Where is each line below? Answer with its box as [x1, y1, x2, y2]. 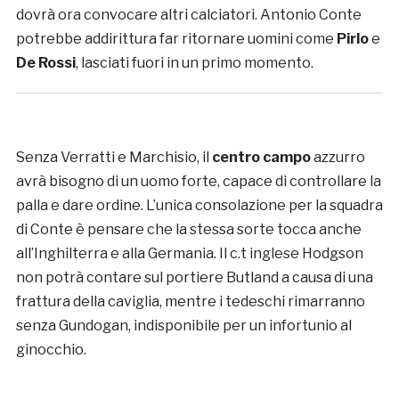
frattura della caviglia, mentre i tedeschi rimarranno [15, 292, 365, 310]
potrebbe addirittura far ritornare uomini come [15, 29, 337, 47]
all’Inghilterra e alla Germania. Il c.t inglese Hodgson [15, 244, 363, 262]
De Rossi [15, 53, 76, 71]
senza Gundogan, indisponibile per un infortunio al [15, 316, 352, 334]
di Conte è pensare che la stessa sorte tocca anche [15, 220, 362, 238]
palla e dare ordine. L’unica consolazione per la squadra [15, 196, 383, 214]
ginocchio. [15, 340, 86, 358]
